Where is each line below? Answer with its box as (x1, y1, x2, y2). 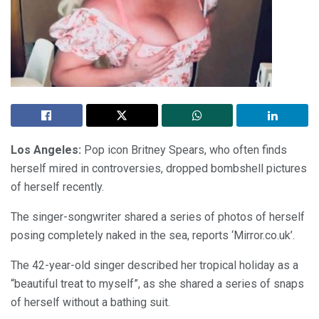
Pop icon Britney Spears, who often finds (81, 142, 287, 157)
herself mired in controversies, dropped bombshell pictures (11, 161, 307, 175)
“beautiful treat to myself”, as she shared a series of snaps (11, 276, 304, 291)
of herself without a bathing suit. (11, 295, 170, 309)
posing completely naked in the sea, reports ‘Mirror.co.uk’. (11, 228, 295, 242)
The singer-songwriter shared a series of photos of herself (11, 209, 305, 224)
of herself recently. (11, 179, 104, 194)
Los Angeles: (11, 142, 81, 157)
